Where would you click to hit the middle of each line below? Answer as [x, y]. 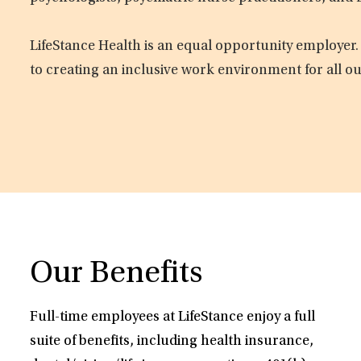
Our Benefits [116, 275]
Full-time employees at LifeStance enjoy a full [173, 318]
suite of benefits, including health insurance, [172, 342]
